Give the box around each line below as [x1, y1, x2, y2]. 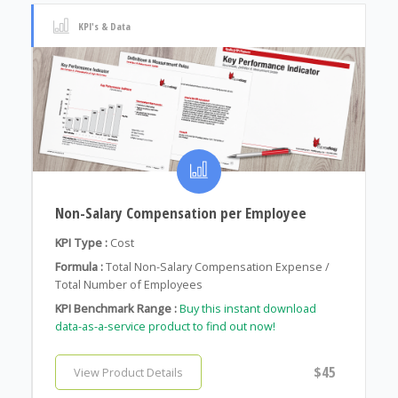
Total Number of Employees [54, 276, 203, 293]
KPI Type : [54, 235, 107, 251]
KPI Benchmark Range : [54, 300, 177, 317]
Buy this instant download [179, 300, 316, 317]
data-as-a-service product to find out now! [54, 318, 275, 335]
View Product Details [73, 364, 183, 381]
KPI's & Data [77, 19, 131, 33]
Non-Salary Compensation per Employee [54, 203, 306, 224]
